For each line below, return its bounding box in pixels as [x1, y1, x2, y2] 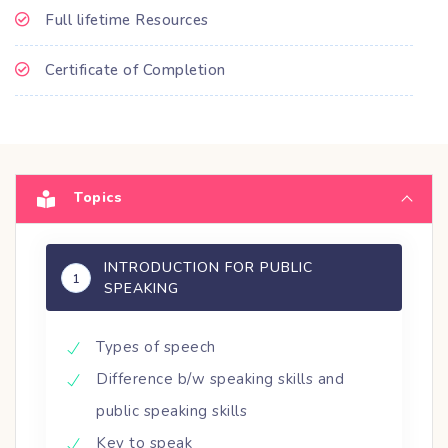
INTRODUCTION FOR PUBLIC [104, 257, 313, 277]
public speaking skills [96, 400, 247, 421]
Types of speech [96, 336, 216, 357]
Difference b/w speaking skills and [96, 368, 344, 389]
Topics [74, 187, 122, 207]
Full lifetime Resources [45, 9, 209, 30]
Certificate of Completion [45, 59, 226, 80]
